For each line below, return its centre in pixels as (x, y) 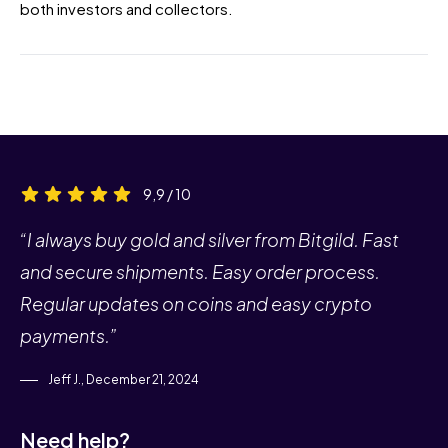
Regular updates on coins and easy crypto (196, 303)
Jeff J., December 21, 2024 (122, 379)
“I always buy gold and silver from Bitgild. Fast (209, 239)
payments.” (68, 335)
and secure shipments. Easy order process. (200, 271)
